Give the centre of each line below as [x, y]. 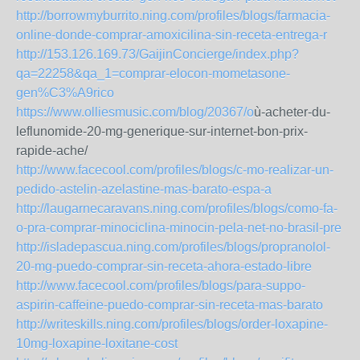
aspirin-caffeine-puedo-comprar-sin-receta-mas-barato [170, 305]
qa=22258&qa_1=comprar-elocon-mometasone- [153, 74]
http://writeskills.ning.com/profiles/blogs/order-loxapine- [172, 325]
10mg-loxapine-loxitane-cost [97, 344]
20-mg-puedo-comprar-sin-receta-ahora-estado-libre [164, 267]
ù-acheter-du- [292, 112]
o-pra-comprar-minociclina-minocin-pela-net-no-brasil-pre [179, 228]
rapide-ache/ [52, 151]
